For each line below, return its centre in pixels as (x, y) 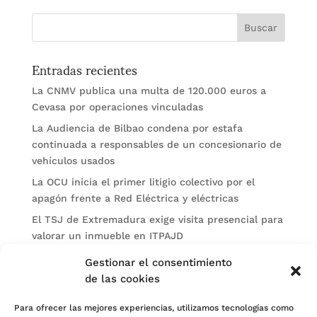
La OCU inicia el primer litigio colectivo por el (143, 182)
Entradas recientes (84, 69)
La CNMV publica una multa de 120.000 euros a (149, 91)
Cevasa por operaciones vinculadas (117, 107)
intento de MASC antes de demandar (122, 273)
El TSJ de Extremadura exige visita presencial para (157, 219)
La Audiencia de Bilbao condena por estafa (137, 128)
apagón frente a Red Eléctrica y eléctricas (135, 198)
